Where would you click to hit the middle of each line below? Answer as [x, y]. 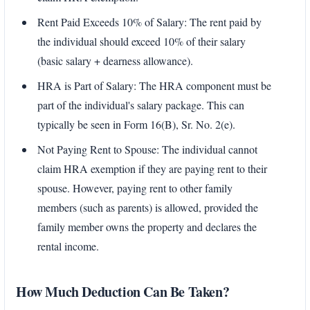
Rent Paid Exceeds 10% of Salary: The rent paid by [149, 22]
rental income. [68, 246]
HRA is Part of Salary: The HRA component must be [154, 86]
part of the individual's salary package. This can [141, 105]
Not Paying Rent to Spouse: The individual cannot [147, 149]
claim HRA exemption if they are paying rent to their [152, 169]
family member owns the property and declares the [147, 227]
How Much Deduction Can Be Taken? [123, 292]
